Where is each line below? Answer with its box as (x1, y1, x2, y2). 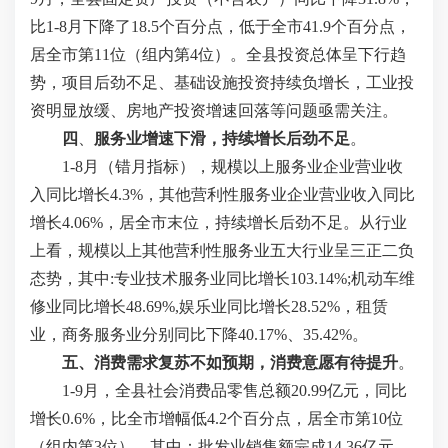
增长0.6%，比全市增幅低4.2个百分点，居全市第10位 (30, 410, 403, 427)
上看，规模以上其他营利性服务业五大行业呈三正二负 (30, 242, 414, 259)
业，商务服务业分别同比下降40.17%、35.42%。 (30, 326, 368, 343)
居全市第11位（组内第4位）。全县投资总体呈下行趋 (30, 46, 406, 63)
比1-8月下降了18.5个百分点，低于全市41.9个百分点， (30, 18, 411, 35)
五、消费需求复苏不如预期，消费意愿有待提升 (62, 354, 398, 371)
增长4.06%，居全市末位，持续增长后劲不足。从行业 (30, 214, 407, 231)
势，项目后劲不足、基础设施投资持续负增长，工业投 (30, 74, 414, 91)
